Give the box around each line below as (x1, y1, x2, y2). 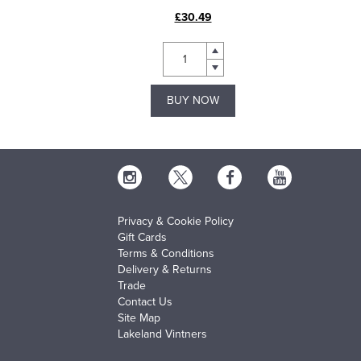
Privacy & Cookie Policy (117, 214, 234, 229)
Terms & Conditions (117, 247, 214, 261)
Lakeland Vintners (117, 327, 207, 342)
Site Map (117, 311, 160, 326)
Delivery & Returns (117, 263, 212, 277)
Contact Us (117, 295, 172, 309)
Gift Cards (117, 230, 167, 245)
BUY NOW (167, 93, 219, 108)
